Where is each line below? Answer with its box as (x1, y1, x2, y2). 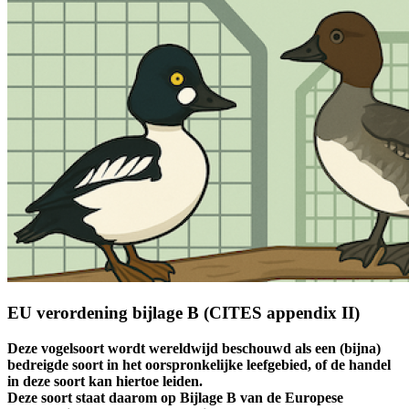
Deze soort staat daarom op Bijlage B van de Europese (7, 389, 343, 405)
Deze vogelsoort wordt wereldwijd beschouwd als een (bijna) (7, 340, 381, 356)
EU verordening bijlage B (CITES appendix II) (7, 303, 360, 323)
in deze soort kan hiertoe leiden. (7, 372, 206, 389)
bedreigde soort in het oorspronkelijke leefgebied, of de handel (7, 356, 391, 372)
